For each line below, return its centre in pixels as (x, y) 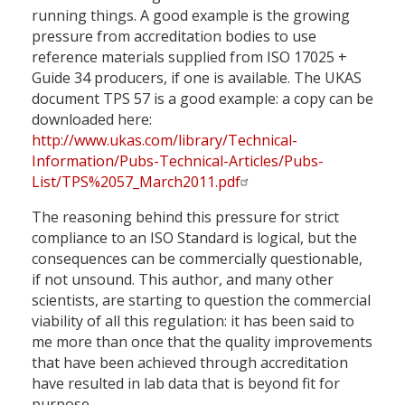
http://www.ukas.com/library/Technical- (165, 141)
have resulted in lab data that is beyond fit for (186, 384)
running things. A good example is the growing (191, 16)
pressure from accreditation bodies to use (174, 37)
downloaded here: (92, 120)
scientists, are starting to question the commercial (201, 301)
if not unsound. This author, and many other (183, 280)
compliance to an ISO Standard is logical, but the (194, 238)
